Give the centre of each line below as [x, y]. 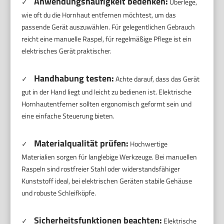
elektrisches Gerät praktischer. [67, 51]
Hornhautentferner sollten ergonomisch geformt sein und [107, 104]
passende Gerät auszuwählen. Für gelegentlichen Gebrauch [108, 27]
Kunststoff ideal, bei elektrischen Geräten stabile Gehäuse [107, 181]
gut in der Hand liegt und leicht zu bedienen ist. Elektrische [107, 92]
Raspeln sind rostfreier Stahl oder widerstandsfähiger [101, 169]
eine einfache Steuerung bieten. [68, 116]
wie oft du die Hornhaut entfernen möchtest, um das [99, 15]
